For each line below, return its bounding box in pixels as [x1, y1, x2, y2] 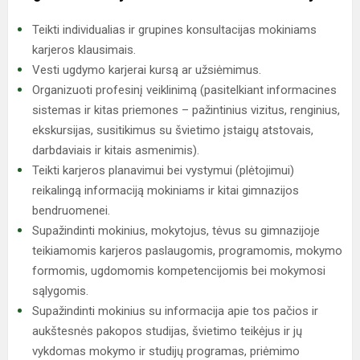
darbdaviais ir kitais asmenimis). [32, 143, 199, 158]
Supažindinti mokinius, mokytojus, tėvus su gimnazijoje [32, 223, 320, 239]
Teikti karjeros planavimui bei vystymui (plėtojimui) [32, 163, 294, 178]
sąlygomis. [32, 284, 88, 299]
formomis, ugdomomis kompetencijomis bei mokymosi [32, 264, 325, 279]
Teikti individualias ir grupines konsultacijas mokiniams [32, 22, 317, 38]
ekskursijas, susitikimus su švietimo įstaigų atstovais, [32, 123, 313, 138]
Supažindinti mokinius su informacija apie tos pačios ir [32, 304, 318, 319]
